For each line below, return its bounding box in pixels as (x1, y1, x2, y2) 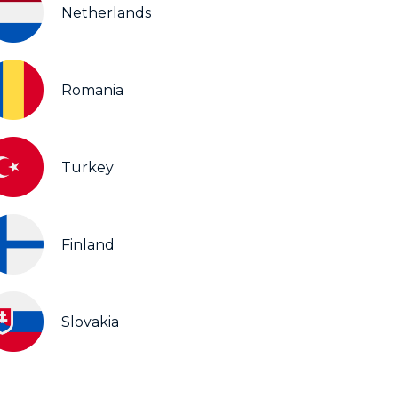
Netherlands (61, 4, 151, 21)
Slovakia (61, 313, 119, 330)
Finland (61, 235, 115, 253)
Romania (61, 81, 123, 99)
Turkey (61, 158, 114, 176)
